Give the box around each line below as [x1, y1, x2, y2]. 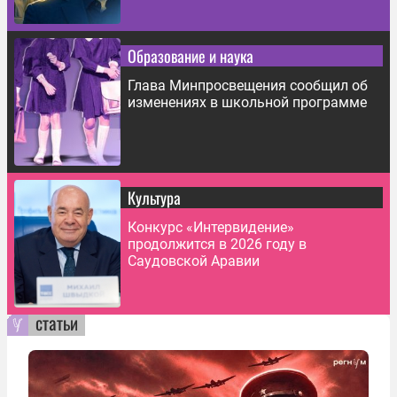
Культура [128, 185, 181, 209]
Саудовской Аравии [128, 252, 260, 269]
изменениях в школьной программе [128, 93, 367, 111]
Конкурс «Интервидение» [128, 218, 294, 236]
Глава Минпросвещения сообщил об [128, 76, 368, 94]
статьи [35, 308, 78, 336]
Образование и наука [128, 43, 253, 67]
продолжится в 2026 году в [128, 235, 307, 253]
